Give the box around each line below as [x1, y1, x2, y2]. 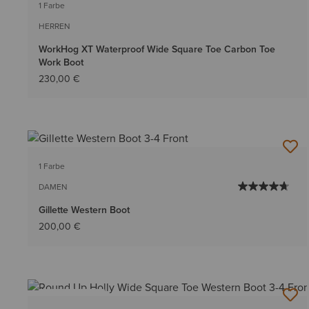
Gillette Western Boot [39, 203, 130, 218]
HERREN [39, 20, 70, 33]
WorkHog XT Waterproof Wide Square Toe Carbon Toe [39, 42, 275, 57]
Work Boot [39, 55, 83, 70]
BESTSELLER [48, 293, 96, 306]
